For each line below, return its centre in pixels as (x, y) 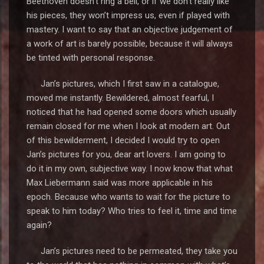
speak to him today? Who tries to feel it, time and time (132, 211)
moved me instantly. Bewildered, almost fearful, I (120, 98)
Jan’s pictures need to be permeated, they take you (132, 251)
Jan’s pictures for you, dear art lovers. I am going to (126, 154)
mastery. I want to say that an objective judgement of (130, 29)
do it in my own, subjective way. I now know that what (130, 169)
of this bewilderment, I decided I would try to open (123, 140)
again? (39, 225)
